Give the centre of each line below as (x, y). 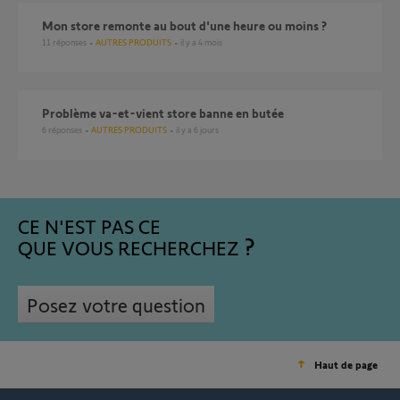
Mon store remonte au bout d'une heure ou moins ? (190, 25)
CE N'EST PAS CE (89, 226)
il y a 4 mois (201, 42)
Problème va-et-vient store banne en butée (167, 113)
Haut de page (346, 364)
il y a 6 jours (197, 129)
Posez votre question (116, 304)
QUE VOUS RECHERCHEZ (129, 247)
